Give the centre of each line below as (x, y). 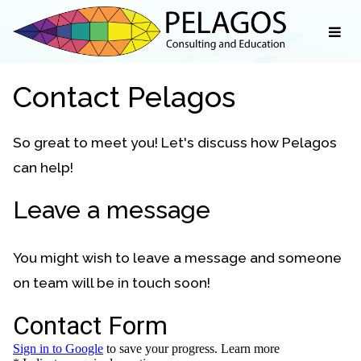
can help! (43, 167)
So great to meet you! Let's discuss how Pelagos (175, 142)
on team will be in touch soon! (112, 283)
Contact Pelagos (124, 96)
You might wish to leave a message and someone (177, 258)
